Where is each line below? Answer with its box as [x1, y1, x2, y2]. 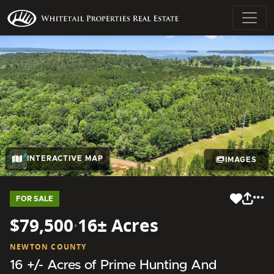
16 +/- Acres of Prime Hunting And [10, 258, 217, 272]
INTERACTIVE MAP [27, 155, 103, 163]
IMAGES [224, 156, 257, 164]
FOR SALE [16, 194, 53, 202]
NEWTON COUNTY [10, 241, 87, 252]
